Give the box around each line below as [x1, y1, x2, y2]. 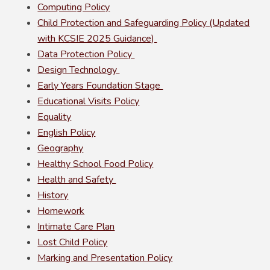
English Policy [37, 126, 96, 140]
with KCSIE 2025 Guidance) [37, 32, 157, 46]
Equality [37, 110, 72, 124]
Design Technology [37, 63, 120, 77]
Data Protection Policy [37, 48, 135, 61]
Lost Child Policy [37, 236, 108, 250]
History [37, 189, 69, 202]
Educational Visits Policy [37, 95, 140, 108]
